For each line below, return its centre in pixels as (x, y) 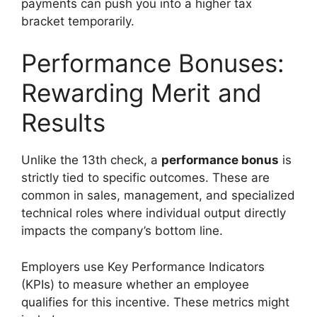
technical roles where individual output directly (154, 213)
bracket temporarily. (78, 21)
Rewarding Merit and (142, 93)
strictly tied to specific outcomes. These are (145, 178)
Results (63, 122)
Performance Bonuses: (153, 63)
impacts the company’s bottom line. (122, 231)
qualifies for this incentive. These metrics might (155, 302)
